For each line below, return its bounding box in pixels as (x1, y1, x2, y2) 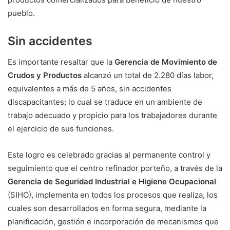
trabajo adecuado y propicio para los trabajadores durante (8, 110, 217, 120)
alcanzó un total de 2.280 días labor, (82, 70, 214, 80)
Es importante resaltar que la (8, 56, 114, 67)
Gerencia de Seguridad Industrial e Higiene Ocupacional (8, 176, 216, 186)
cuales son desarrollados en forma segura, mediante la (8, 203, 206, 213)
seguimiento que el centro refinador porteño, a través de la (8, 163, 222, 173)
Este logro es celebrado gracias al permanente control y (8, 149, 210, 160)
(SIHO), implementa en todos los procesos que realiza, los (8, 189, 218, 200)
